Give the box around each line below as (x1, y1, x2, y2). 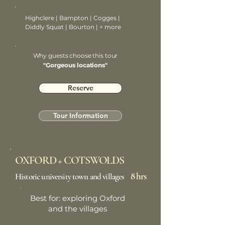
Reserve (67, 83, 93, 92)
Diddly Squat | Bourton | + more (25, 23, 121, 31)
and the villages (48, 204, 107, 213)
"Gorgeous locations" (43, 61, 107, 69)
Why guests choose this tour (33, 52, 118, 59)
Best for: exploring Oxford (30, 193, 125, 203)
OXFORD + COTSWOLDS (15, 154, 125, 167)
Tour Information (53, 111, 108, 120)
